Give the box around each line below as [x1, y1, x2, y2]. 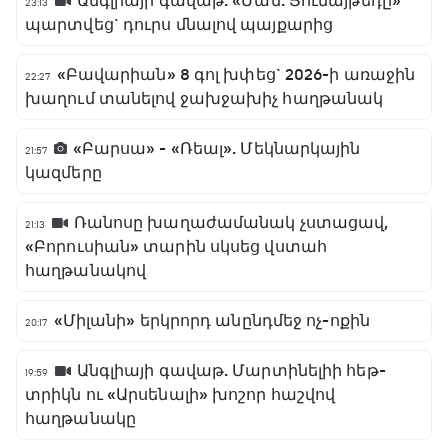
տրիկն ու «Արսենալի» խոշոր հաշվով [25, 385, 336, 405]
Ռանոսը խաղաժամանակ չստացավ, [73, 213, 389, 233]
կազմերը [25, 163, 102, 183]
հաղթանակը [25, 409, 136, 429]
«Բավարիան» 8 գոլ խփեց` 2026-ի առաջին [56, 65, 416, 85]
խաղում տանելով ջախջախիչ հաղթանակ [25, 89, 384, 109]
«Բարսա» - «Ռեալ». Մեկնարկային [72, 139, 361, 159]
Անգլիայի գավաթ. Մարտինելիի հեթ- [76, 361, 386, 381]
